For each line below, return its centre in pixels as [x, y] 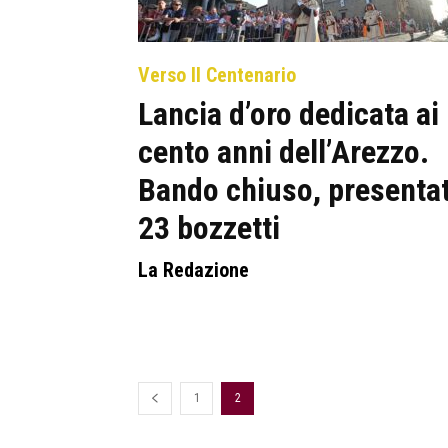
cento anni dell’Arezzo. [283, 152]
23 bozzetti [209, 228]
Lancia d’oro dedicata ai [288, 114]
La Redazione [193, 270]
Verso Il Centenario [217, 75]
